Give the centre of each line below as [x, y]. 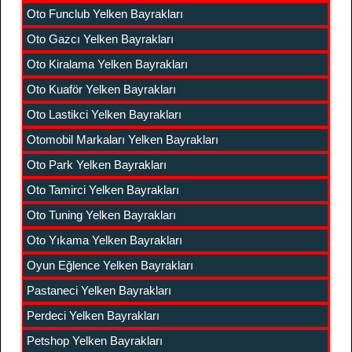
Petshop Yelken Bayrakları [95, 341]
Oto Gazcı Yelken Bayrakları [100, 39]
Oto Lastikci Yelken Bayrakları [104, 114]
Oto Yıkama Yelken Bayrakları [104, 240]
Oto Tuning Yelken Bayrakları [101, 215]
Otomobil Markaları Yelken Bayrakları [123, 139]
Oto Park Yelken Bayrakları [97, 165]
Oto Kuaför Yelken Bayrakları [101, 89]
